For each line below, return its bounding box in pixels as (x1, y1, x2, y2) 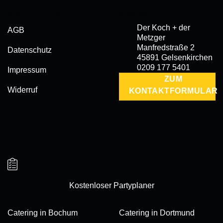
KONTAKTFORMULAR (128, 87, 218, 96)
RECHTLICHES (7, 12, 61, 20)
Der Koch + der (137, 23, 190, 32)
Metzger (137, 33, 165, 42)
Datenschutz (7, 45, 52, 54)
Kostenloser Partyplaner (69, 181, 154, 190)
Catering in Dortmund (119, 209, 195, 218)
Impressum (7, 65, 46, 74)
